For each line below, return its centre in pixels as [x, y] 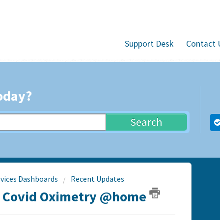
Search [147, 122]
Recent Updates [97, 179]
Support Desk [149, 44]
